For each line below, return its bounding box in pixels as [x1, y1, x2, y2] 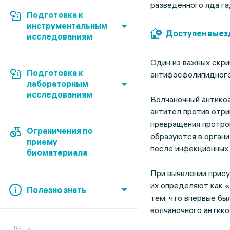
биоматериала [27, 147, 87, 158]
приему [27, 137, 57, 147]
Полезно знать [27, 185, 86, 195]
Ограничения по [27, 126, 92, 136]
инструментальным [27, 21, 107, 31]
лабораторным [27, 79, 88, 89]
